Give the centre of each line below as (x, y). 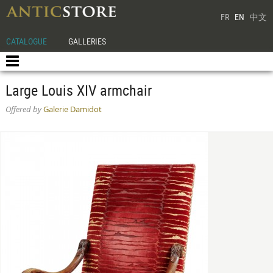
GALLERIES (87, 41)
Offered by (23, 109)
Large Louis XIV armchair (78, 90)
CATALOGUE (27, 41)
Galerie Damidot (71, 109)
